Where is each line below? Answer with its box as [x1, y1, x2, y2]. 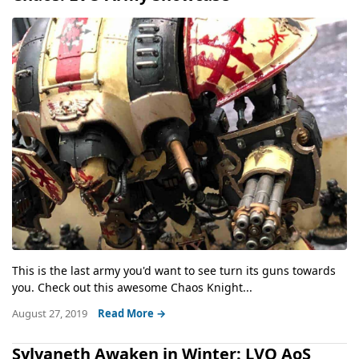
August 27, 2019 [12, 306, 90, 321]
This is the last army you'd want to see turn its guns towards [12, 263, 336, 279]
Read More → [98, 306, 166, 321]
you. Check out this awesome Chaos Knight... [12, 280, 252, 296]
